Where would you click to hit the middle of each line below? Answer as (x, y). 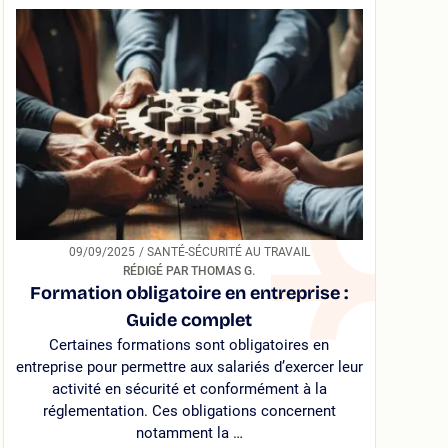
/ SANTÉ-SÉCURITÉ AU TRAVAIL (228, 252)
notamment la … (189, 433)
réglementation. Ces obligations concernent (189, 411)
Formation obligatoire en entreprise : (189, 293)
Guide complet (189, 320)
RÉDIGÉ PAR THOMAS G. (189, 271)
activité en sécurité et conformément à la (189, 389)
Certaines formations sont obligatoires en (189, 345)
